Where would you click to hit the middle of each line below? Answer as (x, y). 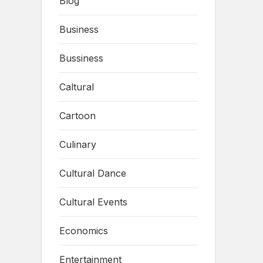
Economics (84, 230)
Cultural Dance (93, 173)
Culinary (78, 144)
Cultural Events (93, 202)
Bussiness (81, 58)
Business (79, 29)
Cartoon (77, 115)
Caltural (77, 87)
